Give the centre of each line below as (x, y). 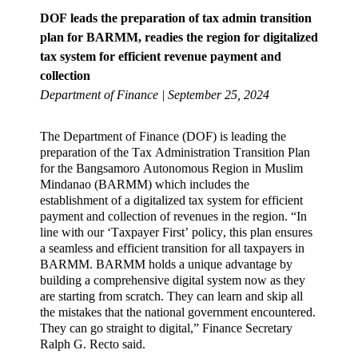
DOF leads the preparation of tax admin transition (176, 18)
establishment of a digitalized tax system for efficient (171, 201)
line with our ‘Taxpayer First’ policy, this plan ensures (176, 233)
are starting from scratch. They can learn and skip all (171, 296)
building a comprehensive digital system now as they (173, 280)
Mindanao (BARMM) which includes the (145, 185)
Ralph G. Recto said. (93, 344)
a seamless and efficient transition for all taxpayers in (172, 249)
